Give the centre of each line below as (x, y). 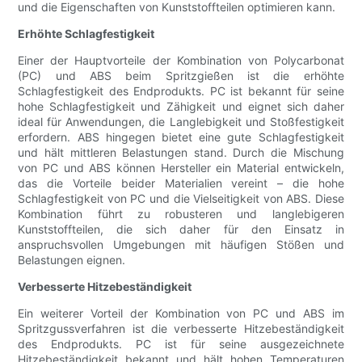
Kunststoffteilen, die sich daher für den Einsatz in (181, 229)
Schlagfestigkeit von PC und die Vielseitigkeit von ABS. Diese (181, 199)
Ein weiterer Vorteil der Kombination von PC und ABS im (181, 314)
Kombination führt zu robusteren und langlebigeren (181, 214)
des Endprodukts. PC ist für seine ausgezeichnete (181, 344)
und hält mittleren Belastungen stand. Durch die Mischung (181, 153)
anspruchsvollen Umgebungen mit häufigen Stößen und (181, 245)
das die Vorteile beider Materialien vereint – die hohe (181, 183)
